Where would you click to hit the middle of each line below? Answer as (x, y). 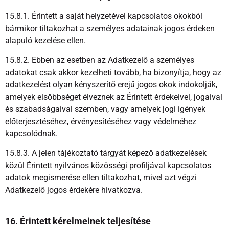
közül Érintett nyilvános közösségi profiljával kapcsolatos (108, 166)
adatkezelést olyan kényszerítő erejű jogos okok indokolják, (111, 84)
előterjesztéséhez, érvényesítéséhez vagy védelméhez (101, 121)
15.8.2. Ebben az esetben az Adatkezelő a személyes (100, 60)
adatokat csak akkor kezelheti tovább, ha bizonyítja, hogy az (113, 72)
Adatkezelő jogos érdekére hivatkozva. (74, 190)
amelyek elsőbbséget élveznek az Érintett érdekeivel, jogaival (114, 97)
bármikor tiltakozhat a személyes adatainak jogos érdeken (110, 28)
